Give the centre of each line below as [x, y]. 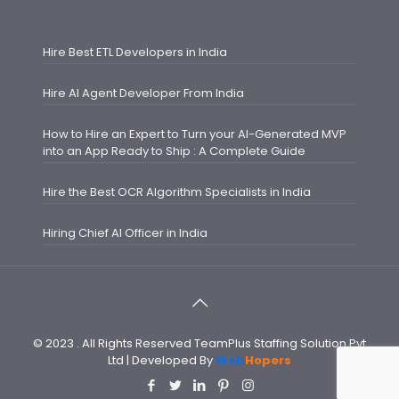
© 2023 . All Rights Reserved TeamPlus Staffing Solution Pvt [199, 343]
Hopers [268, 360]
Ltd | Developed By [162, 360]
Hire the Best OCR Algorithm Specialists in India [177, 191]
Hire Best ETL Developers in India [135, 52]
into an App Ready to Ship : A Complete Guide [174, 151]
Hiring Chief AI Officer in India [125, 232]
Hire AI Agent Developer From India [143, 93]
